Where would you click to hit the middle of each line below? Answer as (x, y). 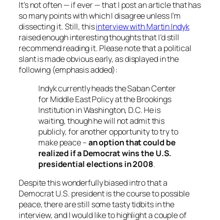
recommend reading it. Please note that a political (105, 48)
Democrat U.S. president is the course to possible (104, 194)
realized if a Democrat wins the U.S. (105, 153)
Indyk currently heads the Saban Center (107, 88)
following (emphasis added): (69, 69)
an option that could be (132, 142)
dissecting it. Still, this (57, 26)
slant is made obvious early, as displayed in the (99, 59)
